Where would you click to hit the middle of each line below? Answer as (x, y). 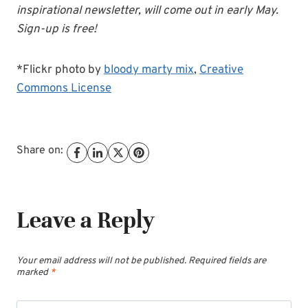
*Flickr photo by (60, 70)
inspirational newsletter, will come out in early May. (147, 11)
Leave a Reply (86, 220)
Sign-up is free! (57, 30)
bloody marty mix (149, 70)
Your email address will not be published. (101, 261)
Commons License (64, 89)
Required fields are (227, 261)
